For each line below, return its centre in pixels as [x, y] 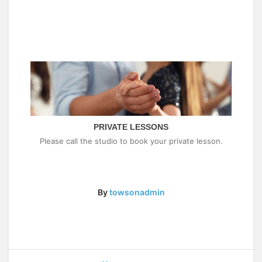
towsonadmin [137, 192]
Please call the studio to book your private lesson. [131, 141]
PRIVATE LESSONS [131, 127]
